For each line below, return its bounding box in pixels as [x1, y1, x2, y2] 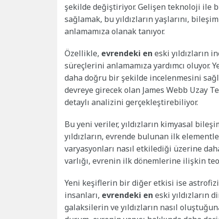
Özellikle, [65, 48, 101, 59]
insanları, [65, 190, 102, 201]
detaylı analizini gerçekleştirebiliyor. [65, 97, 198, 108]
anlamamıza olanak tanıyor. [65, 26, 165, 37]
